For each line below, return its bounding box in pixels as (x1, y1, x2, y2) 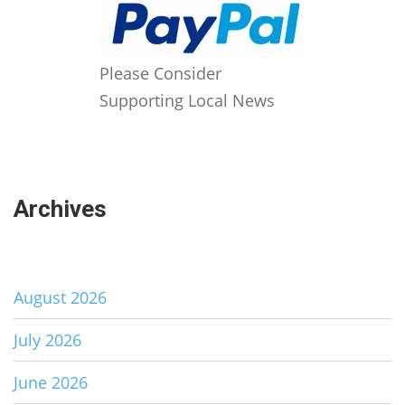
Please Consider (99, 61, 221, 84)
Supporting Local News (99, 89, 275, 111)
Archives (14, 194, 107, 222)
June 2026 (14, 371, 88, 393)
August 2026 (14, 286, 107, 308)
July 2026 (14, 328, 81, 351)
